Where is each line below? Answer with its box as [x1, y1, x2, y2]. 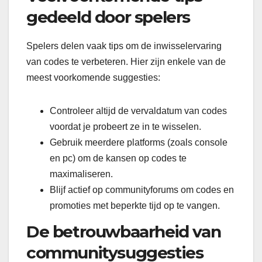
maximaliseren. [50, 169, 113, 180]
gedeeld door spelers [26, 7, 191, 27]
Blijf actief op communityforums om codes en [50, 185, 234, 195]
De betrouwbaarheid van [26, 222, 221, 242]
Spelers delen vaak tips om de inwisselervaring [26, 41, 222, 51]
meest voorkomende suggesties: [26, 73, 160, 83]
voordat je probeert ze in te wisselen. [50, 122, 201, 132]
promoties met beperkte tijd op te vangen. [50, 201, 220, 211]
